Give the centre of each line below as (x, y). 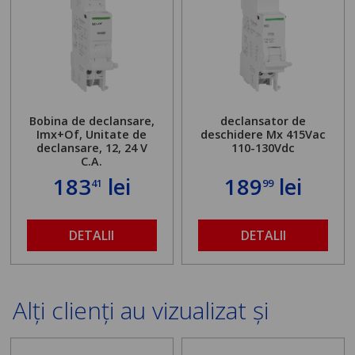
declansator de (263, 120)
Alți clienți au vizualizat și (141, 310)
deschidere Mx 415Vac (263, 134)
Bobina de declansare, (92, 120)
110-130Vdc (263, 147)
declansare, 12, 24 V (92, 147)
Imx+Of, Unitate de (92, 134)
